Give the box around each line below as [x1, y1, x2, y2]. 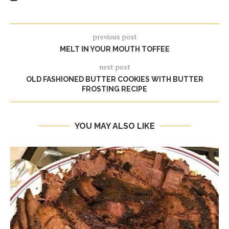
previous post [92, 32, 137, 41]
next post [99, 62, 130, 72]
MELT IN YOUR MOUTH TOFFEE [59, 45, 170, 53]
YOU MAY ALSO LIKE [74, 121, 155, 131]
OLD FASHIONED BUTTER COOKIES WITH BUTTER [26, 75, 203, 83]
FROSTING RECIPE [82, 85, 147, 93]
